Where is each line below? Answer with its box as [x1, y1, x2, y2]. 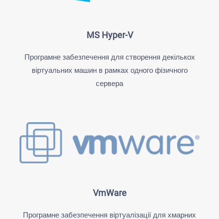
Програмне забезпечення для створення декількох [24, 53, 195, 62]
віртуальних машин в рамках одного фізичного [31, 66, 188, 75]
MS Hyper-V [86, 30, 133, 41]
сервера [96, 79, 123, 88]
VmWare [92, 188, 127, 198]
